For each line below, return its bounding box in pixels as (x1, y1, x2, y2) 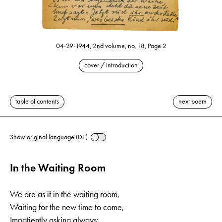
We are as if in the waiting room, (10, 188, 119, 200)
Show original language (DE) (10, 132, 88, 141)
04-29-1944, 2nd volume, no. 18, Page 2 (55, 41, 166, 50)
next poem (178, 97, 207, 106)
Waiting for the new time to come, (10, 201, 124, 213)
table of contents (15, 97, 59, 106)
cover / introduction (84, 60, 138, 69)
